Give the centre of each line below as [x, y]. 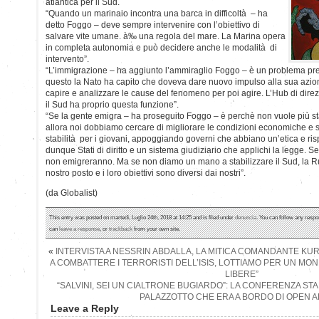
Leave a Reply [85, 308]
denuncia [246, 217]
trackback [121, 228]
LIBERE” [241, 274]
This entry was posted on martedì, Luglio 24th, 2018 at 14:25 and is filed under [142, 217]
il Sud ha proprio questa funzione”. [112, 104]
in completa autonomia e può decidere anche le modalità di [161, 47]
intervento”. [67, 59]
